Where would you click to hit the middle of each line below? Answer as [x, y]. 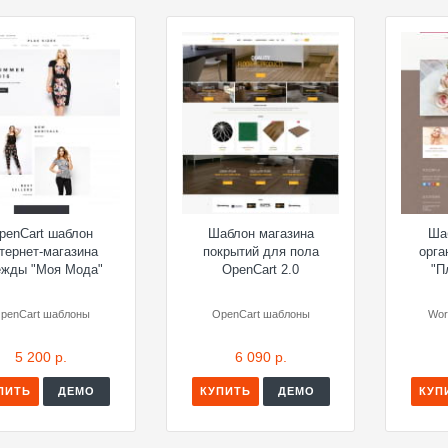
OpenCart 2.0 [261, 269]
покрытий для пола [260, 251]
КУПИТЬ [225, 390]
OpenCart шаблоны [260, 313]
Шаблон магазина [260, 233]
